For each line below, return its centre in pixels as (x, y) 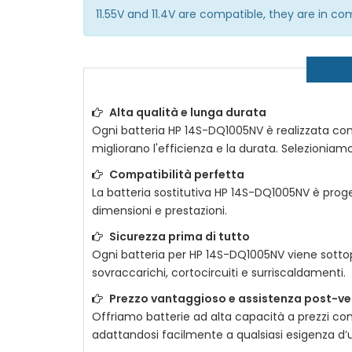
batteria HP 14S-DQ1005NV (192, 130)
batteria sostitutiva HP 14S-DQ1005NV (208, 192)
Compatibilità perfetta (177, 174)
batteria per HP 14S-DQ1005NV (203, 255)
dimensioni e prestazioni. (159, 211)
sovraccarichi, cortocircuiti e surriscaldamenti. (219, 273)
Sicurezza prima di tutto (180, 236)
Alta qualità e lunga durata (188, 112)
